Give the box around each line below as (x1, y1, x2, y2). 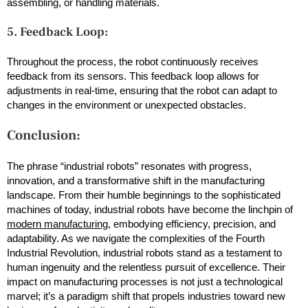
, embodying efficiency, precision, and (108, 217, 276, 230)
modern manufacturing (7, 217, 108, 230)
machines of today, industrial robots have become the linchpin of (7, 203, 293, 215)
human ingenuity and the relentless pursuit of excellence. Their (7, 261, 285, 273)
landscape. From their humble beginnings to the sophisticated (7, 188, 280, 201)
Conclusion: (7, 126, 80, 144)
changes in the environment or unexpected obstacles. (7, 98, 246, 111)
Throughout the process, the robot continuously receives (7, 55, 258, 67)
